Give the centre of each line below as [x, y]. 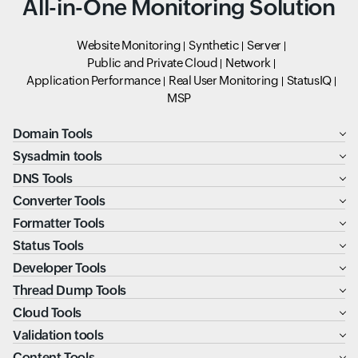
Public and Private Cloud [153, 63]
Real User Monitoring [223, 80]
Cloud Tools [48, 313]
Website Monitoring [129, 45]
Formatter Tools [59, 223]
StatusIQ [309, 80]
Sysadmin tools [58, 156]
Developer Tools [60, 268]
